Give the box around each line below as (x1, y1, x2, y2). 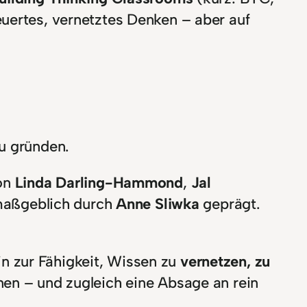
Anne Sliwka (116, 194, 199, 213)
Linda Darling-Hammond (14, 173, 184, 192)
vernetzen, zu (180, 251, 271, 271)
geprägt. (199, 194, 260, 213)
